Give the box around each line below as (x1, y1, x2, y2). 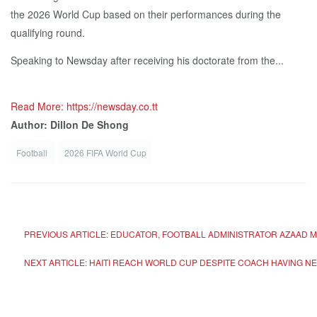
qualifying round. (11, 25, 85, 40)
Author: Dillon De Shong (11, 117, 129, 132)
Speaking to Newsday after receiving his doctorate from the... (11, 53, 284, 68)
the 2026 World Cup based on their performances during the (11, 7, 281, 22)
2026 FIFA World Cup (64, 146, 146, 159)
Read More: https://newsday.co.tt (11, 99, 158, 114)
